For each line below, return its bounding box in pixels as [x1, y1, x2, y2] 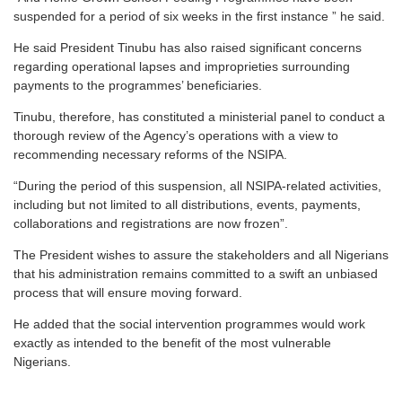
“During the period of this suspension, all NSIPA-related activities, [13, 179, 381, 194]
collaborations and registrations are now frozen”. [13, 216, 288, 232]
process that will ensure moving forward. [13, 285, 242, 301]
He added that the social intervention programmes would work [13, 317, 365, 332]
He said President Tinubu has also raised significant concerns [13, 40, 362, 56]
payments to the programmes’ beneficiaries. [13, 78, 262, 93]
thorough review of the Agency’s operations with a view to [13, 128, 338, 144]
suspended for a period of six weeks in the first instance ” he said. [13, 9, 385, 24]
